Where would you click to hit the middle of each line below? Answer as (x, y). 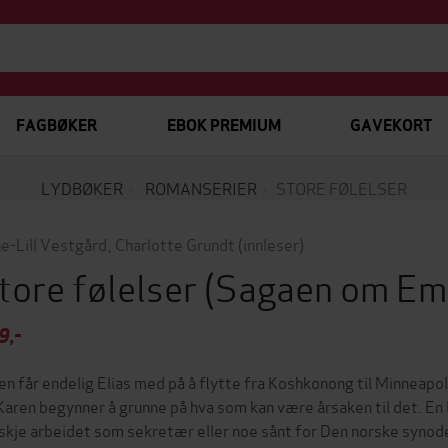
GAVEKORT (390, 125)
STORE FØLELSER (341, 187)
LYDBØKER (82, 187)
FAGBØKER (56, 125)
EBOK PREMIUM (223, 125)
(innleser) (270, 243)
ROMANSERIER (201, 187)
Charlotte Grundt (174, 243)
